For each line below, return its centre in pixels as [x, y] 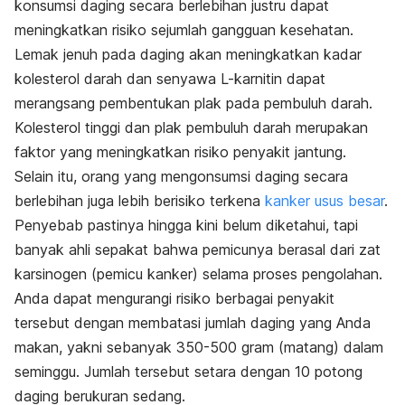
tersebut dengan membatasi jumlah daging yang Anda [193, 323]
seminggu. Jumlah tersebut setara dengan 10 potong [188, 372]
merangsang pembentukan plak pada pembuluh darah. [193, 104]
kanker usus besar [325, 201]
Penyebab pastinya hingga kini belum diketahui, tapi [186, 226]
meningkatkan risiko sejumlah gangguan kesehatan [182, 30]
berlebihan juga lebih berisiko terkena [140, 201]
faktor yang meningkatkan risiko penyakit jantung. [180, 152]
